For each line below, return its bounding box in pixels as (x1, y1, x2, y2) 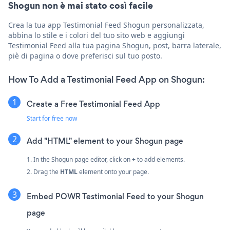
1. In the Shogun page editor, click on (27, 155, 132, 164)
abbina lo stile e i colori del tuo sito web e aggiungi (8, 30, 185, 40)
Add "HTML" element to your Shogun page (27, 135, 183, 146)
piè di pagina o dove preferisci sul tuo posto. (8, 50, 162, 61)
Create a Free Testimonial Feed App (27, 98, 160, 109)
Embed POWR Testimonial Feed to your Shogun (27, 190, 204, 202)
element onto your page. (78, 167, 149, 176)
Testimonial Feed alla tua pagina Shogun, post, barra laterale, (8, 40, 221, 50)
